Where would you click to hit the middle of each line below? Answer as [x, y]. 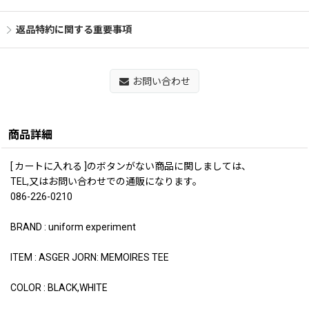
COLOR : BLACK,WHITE [59, 288]
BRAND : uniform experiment [73, 227]
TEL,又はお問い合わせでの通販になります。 [106, 181]
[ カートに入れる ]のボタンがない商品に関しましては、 [131, 166]
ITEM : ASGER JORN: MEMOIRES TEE [90, 257]
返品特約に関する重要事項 [74, 30]
